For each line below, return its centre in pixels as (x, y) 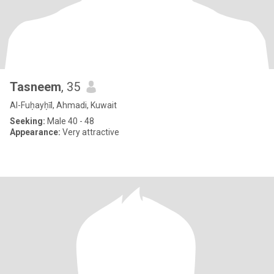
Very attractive (90, 132)
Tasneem (35, 87)
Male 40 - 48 (70, 121)
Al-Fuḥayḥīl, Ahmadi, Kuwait (63, 105)
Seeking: (28, 121)
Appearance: (35, 132)
